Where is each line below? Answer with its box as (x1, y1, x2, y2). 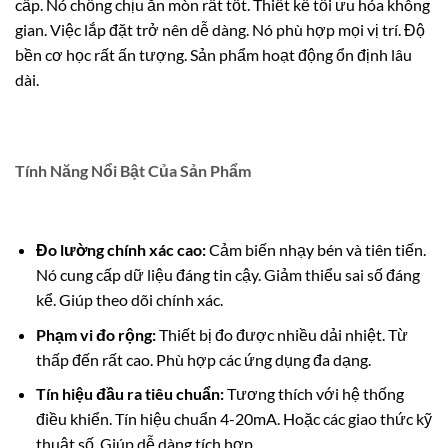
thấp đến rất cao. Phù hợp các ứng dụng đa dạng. (35, 349, 371, 369)
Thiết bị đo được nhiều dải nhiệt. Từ (155, 324, 408, 344)
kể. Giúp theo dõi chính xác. (35, 290, 223, 310)
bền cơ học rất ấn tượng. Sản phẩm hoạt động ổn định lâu (15, 44, 412, 64)
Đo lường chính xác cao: (35, 240, 206, 260)
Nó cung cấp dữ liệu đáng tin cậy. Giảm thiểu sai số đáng (35, 265, 420, 285)
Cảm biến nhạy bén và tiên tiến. (205, 240, 426, 260)
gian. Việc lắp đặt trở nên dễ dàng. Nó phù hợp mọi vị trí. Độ (15, 19, 425, 39)
